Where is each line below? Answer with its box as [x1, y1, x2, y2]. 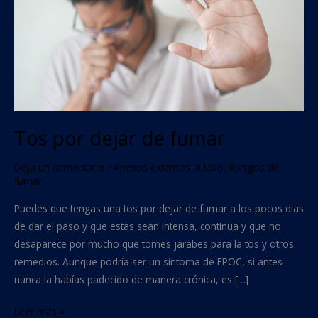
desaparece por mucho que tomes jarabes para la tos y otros [14, 236, 294, 251]
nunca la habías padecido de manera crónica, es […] [14, 272, 248, 286]
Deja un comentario [14, 160, 104, 175]
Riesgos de [229, 160, 279, 175]
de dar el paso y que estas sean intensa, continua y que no [14, 219, 281, 233]
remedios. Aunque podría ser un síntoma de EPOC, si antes [14, 254, 283, 268]
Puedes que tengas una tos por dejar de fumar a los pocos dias [14, 201, 304, 215]
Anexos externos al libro [114, 160, 224, 175]
